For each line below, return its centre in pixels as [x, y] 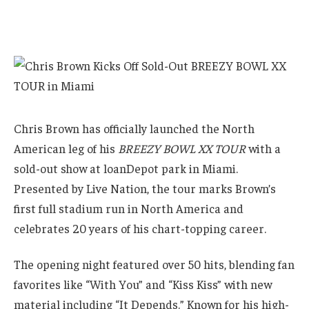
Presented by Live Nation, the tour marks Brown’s [145, 188]
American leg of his [66, 148]
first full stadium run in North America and [129, 208]
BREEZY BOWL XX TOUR [182, 148]
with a [263, 148]
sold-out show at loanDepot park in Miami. [126, 168]
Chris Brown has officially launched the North [134, 128]
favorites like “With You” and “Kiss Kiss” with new [143, 284]
